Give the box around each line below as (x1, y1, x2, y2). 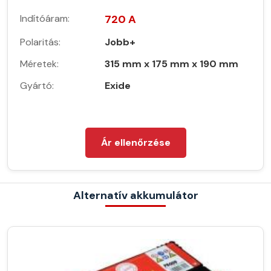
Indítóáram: (20, 11, 70, 25)
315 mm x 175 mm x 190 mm (105, 57, 238, 70)
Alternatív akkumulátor (73, 188, 198, 203)
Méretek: (20, 57, 59, 70)
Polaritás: (20, 35, 60, 48)
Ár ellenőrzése (100, 135, 171, 149)
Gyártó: (20, 79, 54, 92)
